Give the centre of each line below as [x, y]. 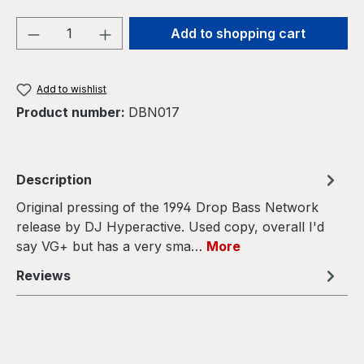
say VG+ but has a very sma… [111, 247]
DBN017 [154, 113]
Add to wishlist [72, 89]
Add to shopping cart [238, 34]
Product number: [72, 113]
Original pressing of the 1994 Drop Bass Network [167, 208]
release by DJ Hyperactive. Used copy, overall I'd [170, 227]
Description [54, 180]
